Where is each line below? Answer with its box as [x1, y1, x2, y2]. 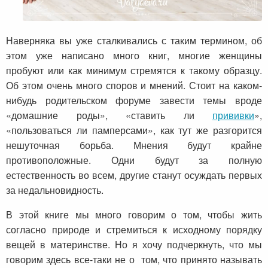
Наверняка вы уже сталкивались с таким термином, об [6, 33, 262, 47]
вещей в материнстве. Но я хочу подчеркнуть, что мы [6, 237, 262, 251]
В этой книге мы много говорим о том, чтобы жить [6, 208, 262, 221]
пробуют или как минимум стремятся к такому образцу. [6, 63, 262, 77]
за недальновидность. [6, 183, 103, 197]
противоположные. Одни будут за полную [6, 153, 262, 167]
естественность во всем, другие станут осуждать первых [6, 168, 262, 182]
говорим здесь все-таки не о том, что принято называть [6, 252, 262, 266]
